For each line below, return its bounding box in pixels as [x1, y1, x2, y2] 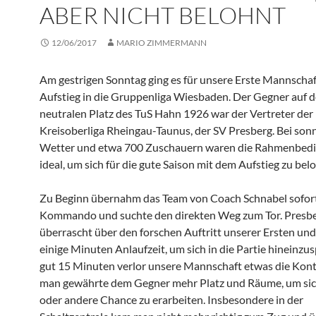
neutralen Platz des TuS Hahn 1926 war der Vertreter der [39, 107, 313, 120]
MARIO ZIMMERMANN [116, 37, 207, 48]
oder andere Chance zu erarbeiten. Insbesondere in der [39, 293, 303, 306]
